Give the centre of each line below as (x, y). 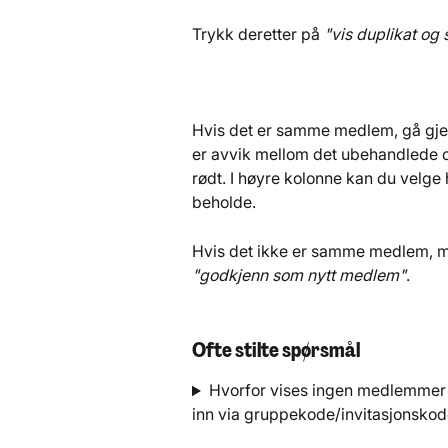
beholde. (224, 202)
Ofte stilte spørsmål (276, 350)
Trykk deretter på (258, 34)
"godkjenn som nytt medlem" (299, 274)
